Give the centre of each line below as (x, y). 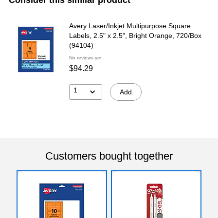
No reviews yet (85, 57)
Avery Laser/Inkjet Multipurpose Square (130, 26)
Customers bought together (109, 156)
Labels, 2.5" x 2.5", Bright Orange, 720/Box (135, 35)
